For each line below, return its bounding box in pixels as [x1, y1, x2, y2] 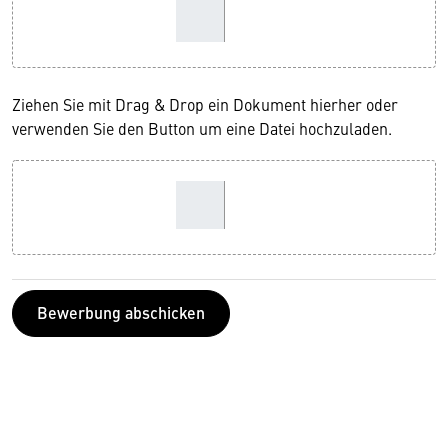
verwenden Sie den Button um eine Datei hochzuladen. [12, 117, 392, 139]
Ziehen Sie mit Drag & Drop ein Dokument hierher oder [12, 93, 398, 115]
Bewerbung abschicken [37, 300, 205, 324]
